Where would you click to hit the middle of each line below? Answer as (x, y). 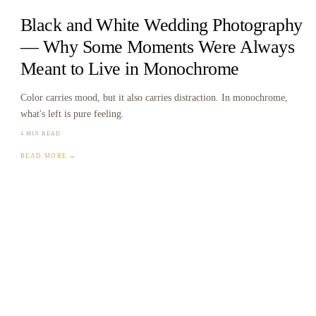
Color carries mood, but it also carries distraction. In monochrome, (154, 98)
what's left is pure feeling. (72, 114)
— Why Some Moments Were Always (157, 47)
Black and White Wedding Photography (161, 25)
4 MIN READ (40, 134)
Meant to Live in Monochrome (129, 68)
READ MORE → (48, 156)
